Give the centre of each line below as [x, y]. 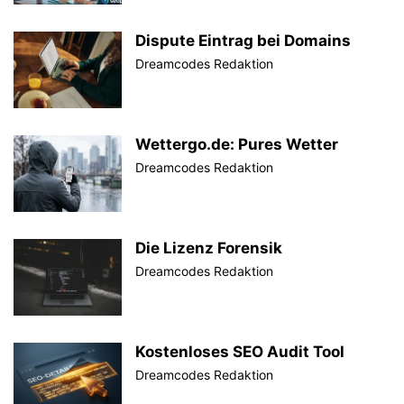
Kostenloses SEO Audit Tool [240, 352]
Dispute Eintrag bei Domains [243, 41]
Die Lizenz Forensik [209, 248]
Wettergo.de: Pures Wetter [237, 145]
